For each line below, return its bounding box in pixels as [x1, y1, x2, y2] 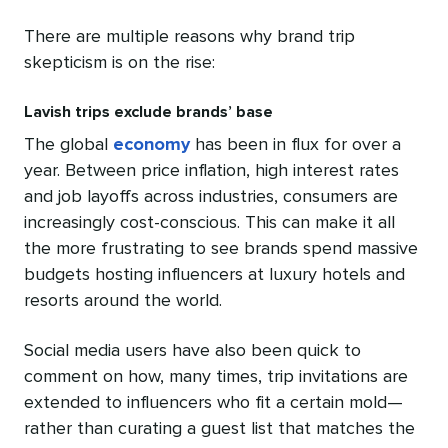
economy [113, 135, 190, 154]
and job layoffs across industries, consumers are [24, 187, 398, 206]
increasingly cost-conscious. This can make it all [24, 213, 395, 232]
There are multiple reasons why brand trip [24, 27, 355, 46]
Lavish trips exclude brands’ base [24, 103, 273, 120]
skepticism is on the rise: [24, 53, 215, 72]
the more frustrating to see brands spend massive [24, 239, 418, 258]
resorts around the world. [24, 291, 222, 310]
